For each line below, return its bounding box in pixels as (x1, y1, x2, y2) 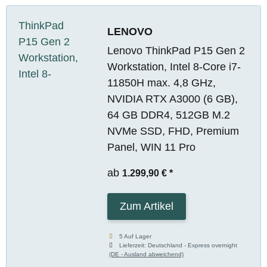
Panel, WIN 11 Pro (107, 141, 195, 153)
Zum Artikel (119, 200, 173, 212)
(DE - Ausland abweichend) (108, 250, 184, 257)
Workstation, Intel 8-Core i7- (107, 60, 241, 73)
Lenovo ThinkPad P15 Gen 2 (107, 44, 245, 57)
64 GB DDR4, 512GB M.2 (107, 108, 230, 121)
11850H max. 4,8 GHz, (107, 76, 216, 89)
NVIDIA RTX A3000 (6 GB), (107, 92, 238, 105)
